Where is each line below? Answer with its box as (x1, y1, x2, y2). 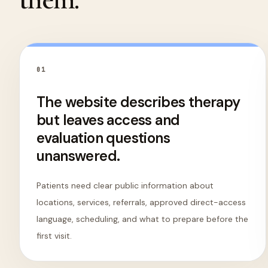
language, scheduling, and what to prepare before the (36, 214, 248, 224)
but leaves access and (36, 111, 180, 129)
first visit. (36, 230, 72, 241)
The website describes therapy (36, 93, 240, 111)
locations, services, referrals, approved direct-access (36, 197, 246, 208)
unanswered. (36, 147, 120, 165)
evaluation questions (36, 129, 170, 147)
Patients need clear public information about (36, 180, 214, 191)
